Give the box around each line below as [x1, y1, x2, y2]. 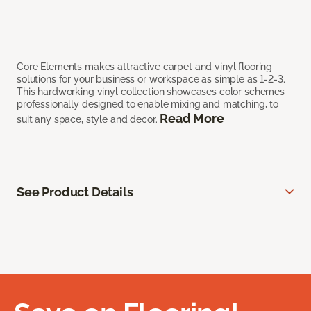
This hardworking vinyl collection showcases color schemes [17, 86, 285, 98]
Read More [160, 111, 224, 126]
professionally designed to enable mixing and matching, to [17, 99, 279, 110]
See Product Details [17, 185, 133, 200]
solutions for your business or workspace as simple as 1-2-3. [17, 74, 285, 85]
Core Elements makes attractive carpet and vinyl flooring [17, 61, 273, 73]
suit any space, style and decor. [17, 114, 160, 126]
